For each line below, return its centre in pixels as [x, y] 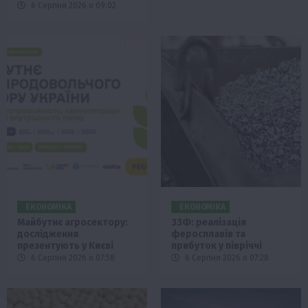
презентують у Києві [65, 246]
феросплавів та [208, 234]
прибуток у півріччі [217, 246]
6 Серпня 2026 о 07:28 [226, 258]
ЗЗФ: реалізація [209, 223]
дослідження [48, 234]
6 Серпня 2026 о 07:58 [72, 258]
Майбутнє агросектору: [73, 223]
